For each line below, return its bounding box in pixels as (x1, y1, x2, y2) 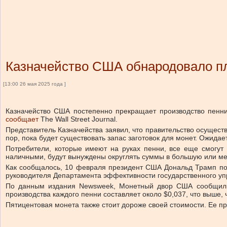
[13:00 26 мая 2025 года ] (3, 81, 66, 87)
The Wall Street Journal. (41, 115, 118, 123)
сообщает (6, 115, 41, 123)
